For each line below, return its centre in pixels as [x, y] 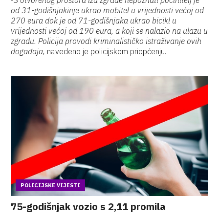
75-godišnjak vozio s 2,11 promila [88, 207]
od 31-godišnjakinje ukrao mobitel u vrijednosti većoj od [108, 10]
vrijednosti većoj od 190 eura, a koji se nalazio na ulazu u [109, 31]
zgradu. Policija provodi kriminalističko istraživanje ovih [106, 41]
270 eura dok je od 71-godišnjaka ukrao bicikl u [94, 21]
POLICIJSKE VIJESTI [51, 185]
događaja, [28, 51]
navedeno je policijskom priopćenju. [106, 51]
